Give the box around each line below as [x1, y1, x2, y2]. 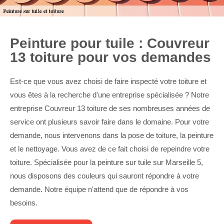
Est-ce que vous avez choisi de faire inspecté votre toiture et [10, 77, 206, 85]
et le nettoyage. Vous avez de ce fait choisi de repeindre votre [10, 144, 209, 153]
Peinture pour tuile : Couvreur [10, 35, 209, 51]
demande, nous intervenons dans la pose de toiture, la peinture [10, 131, 213, 139]
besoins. [10, 198, 37, 207]
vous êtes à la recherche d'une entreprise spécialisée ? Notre [10, 90, 209, 99]
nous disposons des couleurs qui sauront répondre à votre [10, 171, 199, 180]
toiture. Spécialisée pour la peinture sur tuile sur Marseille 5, [10, 158, 203, 166]
